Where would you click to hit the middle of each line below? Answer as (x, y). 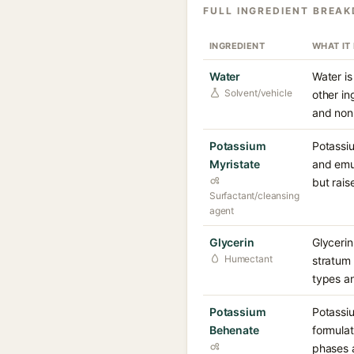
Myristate (235, 164)
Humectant (249, 259)
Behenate (234, 330)
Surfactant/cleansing (254, 196)
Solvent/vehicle (258, 93)
